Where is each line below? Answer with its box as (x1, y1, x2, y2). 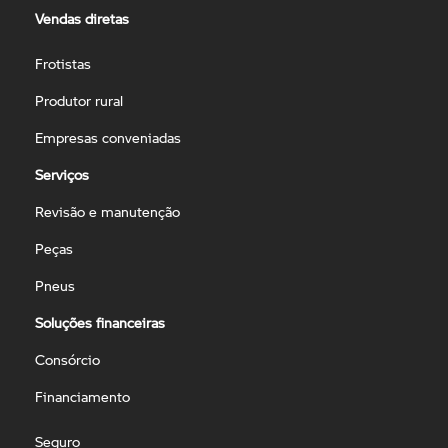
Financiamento (35, 386, 130, 406)
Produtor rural (35, 90, 123, 110)
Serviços (35, 164, 89, 184)
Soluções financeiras (35, 312, 165, 332)
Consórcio (35, 349, 100, 369)
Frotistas (35, 53, 91, 73)
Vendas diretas (35, 8, 129, 28)
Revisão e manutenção (35, 201, 180, 221)
